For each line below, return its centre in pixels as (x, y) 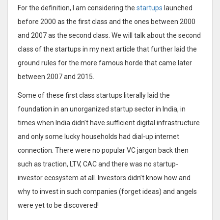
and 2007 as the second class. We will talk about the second (109, 35)
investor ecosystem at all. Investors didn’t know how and (104, 178)
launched (178, 8)
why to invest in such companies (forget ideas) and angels (107, 191)
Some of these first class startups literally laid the (94, 95)
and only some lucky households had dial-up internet (98, 136)
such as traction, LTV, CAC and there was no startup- (98, 164)
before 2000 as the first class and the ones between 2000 (107, 21)
